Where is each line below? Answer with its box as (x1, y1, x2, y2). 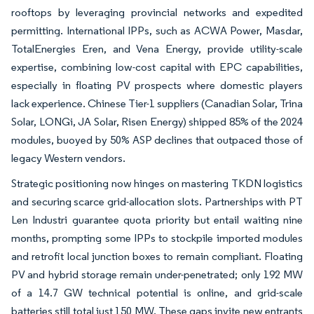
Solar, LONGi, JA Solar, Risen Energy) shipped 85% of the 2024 (11, 114, 303, 128)
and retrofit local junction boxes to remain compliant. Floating (11, 249, 303, 263)
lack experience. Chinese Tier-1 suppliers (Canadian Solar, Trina (11, 96, 303, 110)
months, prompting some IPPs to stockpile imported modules (11, 231, 303, 245)
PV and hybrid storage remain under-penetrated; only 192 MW (11, 267, 303, 281)
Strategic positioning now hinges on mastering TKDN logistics (11, 176, 303, 190)
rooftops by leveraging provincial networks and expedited (11, 5, 303, 19)
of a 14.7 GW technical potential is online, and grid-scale (11, 285, 303, 299)
